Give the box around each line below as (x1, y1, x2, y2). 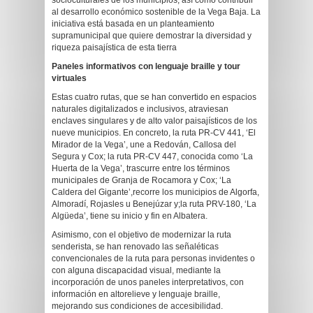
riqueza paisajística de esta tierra (52, 43, 177, 52)
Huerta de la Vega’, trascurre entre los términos (52, 163, 230, 173)
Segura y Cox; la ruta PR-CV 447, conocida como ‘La (52, 152, 253, 161)
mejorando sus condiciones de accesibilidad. (52, 301, 223, 311)
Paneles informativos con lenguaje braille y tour (52, 61, 240, 71)
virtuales (52, 73, 87, 83)
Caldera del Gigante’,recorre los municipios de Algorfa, (52, 187, 259, 197)
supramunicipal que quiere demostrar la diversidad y (52, 31, 252, 41)
